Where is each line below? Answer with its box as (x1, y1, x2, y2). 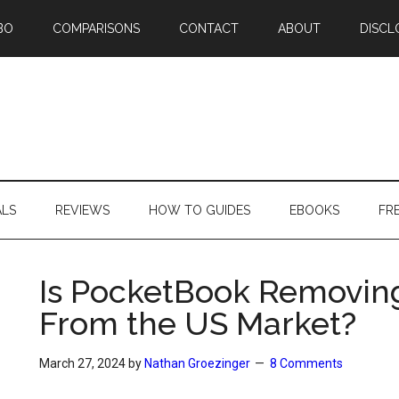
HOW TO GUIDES (149, 203, 250, 217)
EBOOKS (289, 203, 339, 217)
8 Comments (270, 356, 343, 370)
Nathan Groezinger (144, 356, 250, 370)
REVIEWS (55, 203, 110, 217)
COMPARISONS (53, 21, 140, 36)
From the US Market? (39, 305, 356, 342)
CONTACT (179, 21, 239, 36)
